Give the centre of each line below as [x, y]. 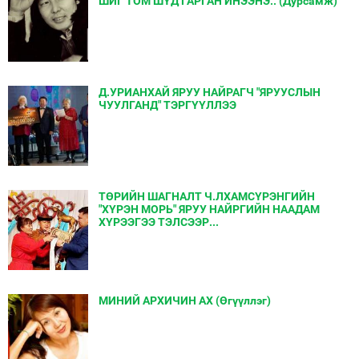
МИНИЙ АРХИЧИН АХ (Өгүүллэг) [185, 301]
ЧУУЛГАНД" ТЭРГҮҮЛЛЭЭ [167, 105]
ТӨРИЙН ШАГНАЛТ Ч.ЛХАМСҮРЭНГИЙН [207, 196]
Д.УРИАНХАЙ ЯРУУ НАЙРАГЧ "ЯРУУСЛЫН [210, 92]
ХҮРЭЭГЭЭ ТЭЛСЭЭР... [159, 222]
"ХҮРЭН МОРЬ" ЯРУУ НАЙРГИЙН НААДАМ [209, 209]
